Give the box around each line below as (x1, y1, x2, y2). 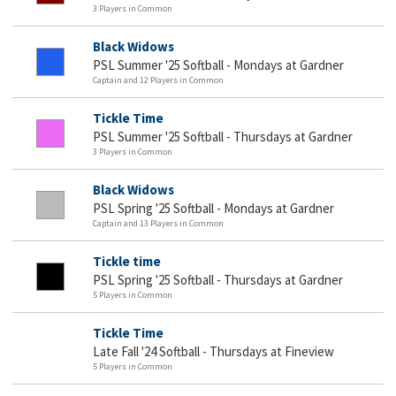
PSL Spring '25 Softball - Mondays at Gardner (93, 199, 334, 217)
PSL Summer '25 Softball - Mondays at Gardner (93, 56, 344, 73)
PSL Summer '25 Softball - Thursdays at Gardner (93, 127, 353, 145)
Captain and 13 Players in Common (93, 217, 224, 229)
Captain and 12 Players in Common (93, 73, 224, 86)
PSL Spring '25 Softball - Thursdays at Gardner (93, 270, 343, 288)
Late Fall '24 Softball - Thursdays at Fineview (93, 342, 334, 360)
